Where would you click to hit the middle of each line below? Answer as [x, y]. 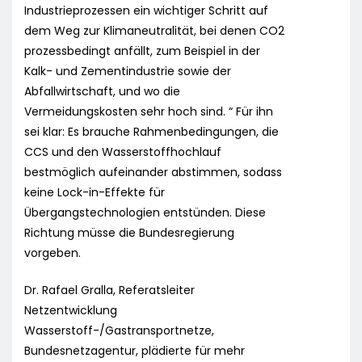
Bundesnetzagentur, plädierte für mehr [135, 351]
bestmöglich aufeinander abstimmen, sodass [153, 173]
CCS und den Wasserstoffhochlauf [123, 152]
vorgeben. [53, 253]
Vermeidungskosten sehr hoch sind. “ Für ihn [149, 112]
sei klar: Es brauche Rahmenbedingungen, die [152, 132]
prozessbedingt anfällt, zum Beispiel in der [142, 51]
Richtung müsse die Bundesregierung [129, 233]
